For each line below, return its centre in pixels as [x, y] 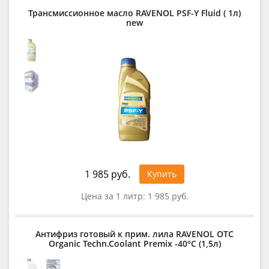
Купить [162, 174]
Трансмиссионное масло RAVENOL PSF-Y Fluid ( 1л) [134, 13]
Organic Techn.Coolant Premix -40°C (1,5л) [134, 243]
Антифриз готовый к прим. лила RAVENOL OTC [134, 234]
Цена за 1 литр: [114, 196]
